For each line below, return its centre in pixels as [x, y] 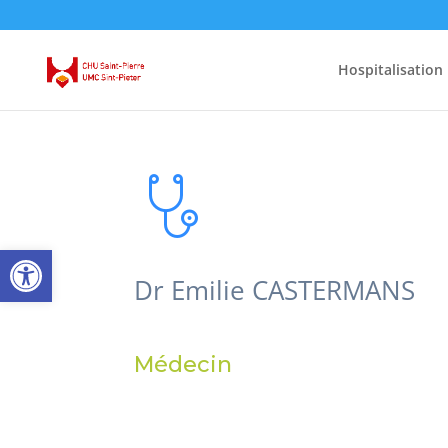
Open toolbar [63, 258]
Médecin [183, 364]
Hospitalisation [390, 69]
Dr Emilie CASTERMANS [275, 290]
